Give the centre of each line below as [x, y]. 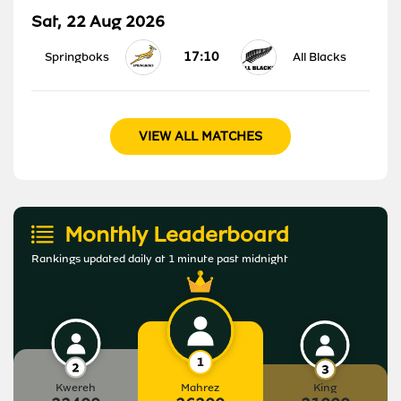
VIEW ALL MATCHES [200, 136]
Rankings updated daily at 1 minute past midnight [160, 258]
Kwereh [76, 387]
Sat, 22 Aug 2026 [98, 21]
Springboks [77, 56]
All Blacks [320, 56]
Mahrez [200, 387]
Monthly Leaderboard [177, 235]
